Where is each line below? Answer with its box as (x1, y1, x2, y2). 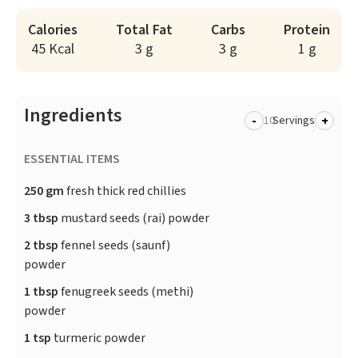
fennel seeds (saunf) (58, 237, 170, 255)
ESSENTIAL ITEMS (24, 150, 120, 169)
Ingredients (24, 101, 122, 130)
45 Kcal (31, 39, 74, 60)
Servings (272, 113, 315, 129)
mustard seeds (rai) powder (58, 209, 209, 228)
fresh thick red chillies (64, 182, 186, 201)
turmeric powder (51, 329, 145, 348)
